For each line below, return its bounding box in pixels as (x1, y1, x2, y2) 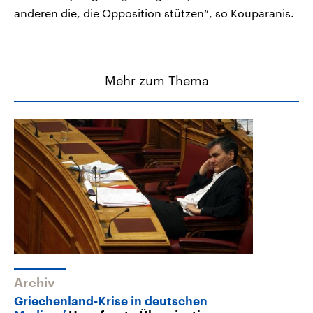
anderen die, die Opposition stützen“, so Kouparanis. (14, 6, 294, 20)
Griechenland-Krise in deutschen (14, 296, 208, 308)
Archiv (14, 277, 55, 290)
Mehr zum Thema (104, 73, 209, 89)
